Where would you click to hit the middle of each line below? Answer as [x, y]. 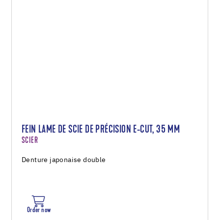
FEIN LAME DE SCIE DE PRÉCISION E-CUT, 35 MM [101, 130]
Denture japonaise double [64, 160]
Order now [39, 210]
